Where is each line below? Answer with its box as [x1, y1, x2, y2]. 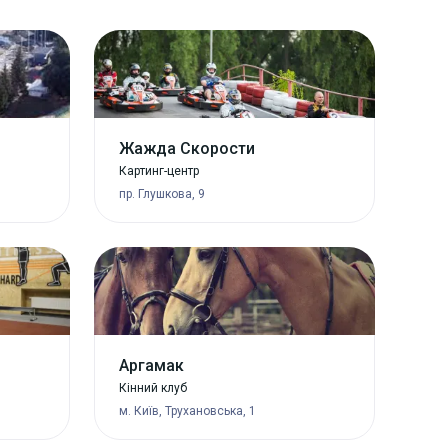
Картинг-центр [118, 163, 199, 178]
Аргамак [118, 355, 184, 375]
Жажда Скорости [118, 138, 255, 158]
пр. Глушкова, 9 [118, 186, 205, 201]
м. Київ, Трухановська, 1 [118, 403, 256, 418]
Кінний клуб [118, 380, 187, 395]
